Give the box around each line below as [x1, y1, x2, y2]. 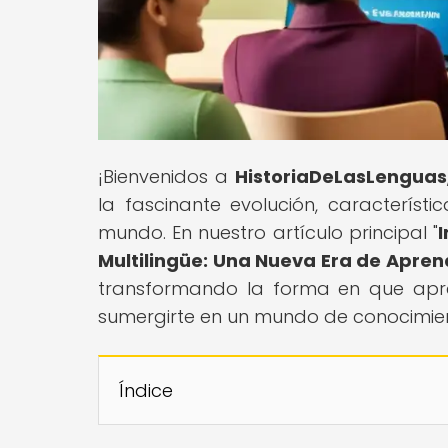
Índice [119, 377, 173, 403]
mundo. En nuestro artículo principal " [98, 219, 439, 245]
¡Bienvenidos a [98, 163, 236, 189]
